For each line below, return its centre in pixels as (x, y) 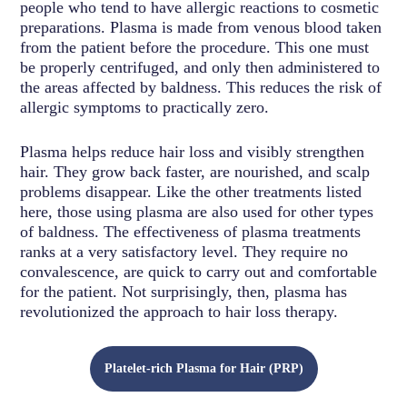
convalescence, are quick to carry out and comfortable (199, 271)
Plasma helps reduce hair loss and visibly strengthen (193, 151)
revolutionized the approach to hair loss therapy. (179, 311)
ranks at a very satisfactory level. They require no (184, 251)
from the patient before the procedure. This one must (195, 47)
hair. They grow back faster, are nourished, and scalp (195, 171)
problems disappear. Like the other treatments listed (191, 191)
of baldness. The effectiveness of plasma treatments (191, 231)
